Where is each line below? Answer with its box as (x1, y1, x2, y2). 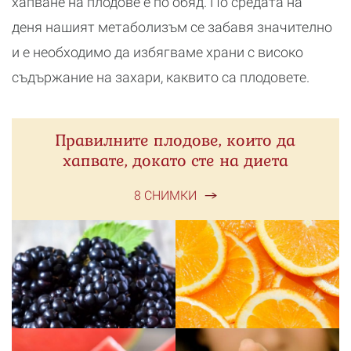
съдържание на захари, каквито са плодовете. (12, 69, 309, 86)
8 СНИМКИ (134, 188, 197, 204)
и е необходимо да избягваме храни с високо (12, 44, 303, 61)
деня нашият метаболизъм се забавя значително (12, 19, 332, 36)
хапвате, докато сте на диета (63, 150, 288, 172)
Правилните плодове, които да (56, 130, 295, 151)
